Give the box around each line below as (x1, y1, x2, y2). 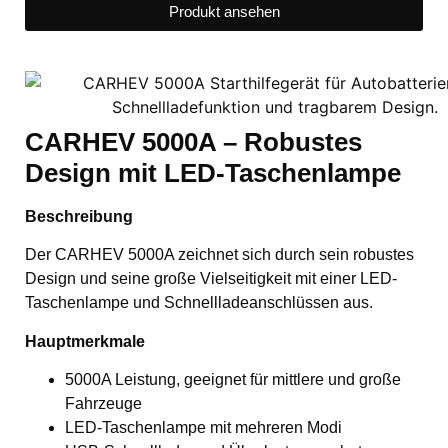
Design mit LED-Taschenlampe (25, 158, 401, 189)
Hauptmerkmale (25, 332, 145, 350)
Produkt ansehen (168, 3, 280, 21)
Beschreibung (25, 208, 133, 226)
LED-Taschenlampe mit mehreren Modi (65, 419, 342, 437)
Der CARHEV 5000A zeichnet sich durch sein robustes (25, 246, 414, 264)
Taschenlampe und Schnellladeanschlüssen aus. (25, 294, 373, 312)
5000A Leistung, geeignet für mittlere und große (65, 371, 401, 389)
